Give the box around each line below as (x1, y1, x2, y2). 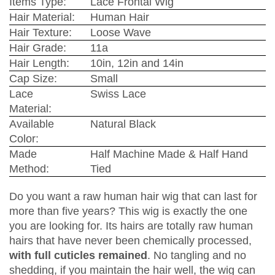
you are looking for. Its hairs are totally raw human (9, 220, 253, 233)
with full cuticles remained (9, 249, 147, 262)
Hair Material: (9, 11, 75, 24)
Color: (9, 133, 39, 145)
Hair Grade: (9, 42, 66, 55)
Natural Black (90, 118, 156, 131)
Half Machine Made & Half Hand (90, 148, 248, 161)
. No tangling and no (147, 249, 246, 262)
